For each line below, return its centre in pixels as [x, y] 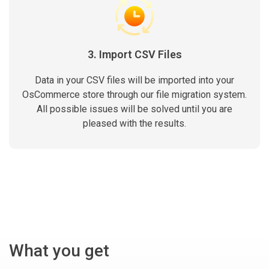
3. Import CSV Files [134, 54]
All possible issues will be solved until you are [134, 109]
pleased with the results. [134, 123]
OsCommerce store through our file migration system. [134, 95]
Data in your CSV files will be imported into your [134, 80]
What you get [59, 251]
